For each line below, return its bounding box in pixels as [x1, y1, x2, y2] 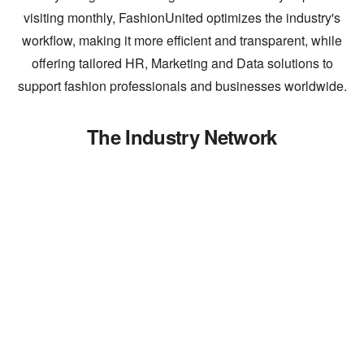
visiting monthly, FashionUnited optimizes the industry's [24, 8, 340, 28]
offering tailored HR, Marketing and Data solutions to [31, 54, 333, 73]
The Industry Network [87, 123, 277, 151]
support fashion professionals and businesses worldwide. [17, 76, 347, 96]
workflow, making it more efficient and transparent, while [22, 31, 342, 50]
